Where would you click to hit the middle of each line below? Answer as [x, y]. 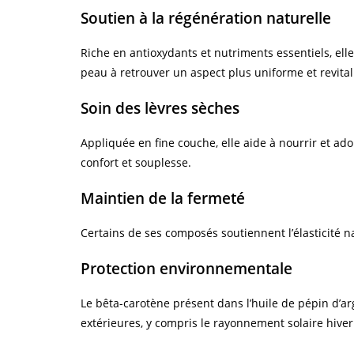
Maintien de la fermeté [163, 198]
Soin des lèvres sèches [160, 107]
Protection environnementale [186, 269]
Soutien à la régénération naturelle [206, 17]
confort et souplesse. [136, 162]
